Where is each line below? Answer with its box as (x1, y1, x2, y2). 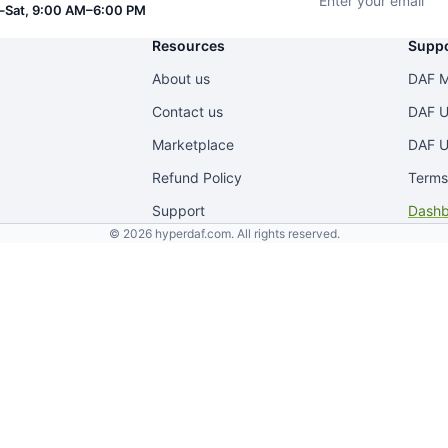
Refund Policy (152, 168, 242, 186)
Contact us (152, 102, 223, 120)
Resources (152, 36, 225, 54)
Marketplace (152, 135, 234, 153)
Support (152, 201, 205, 219)
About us (152, 69, 210, 87)
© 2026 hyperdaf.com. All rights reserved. (108, 225, 340, 241)
